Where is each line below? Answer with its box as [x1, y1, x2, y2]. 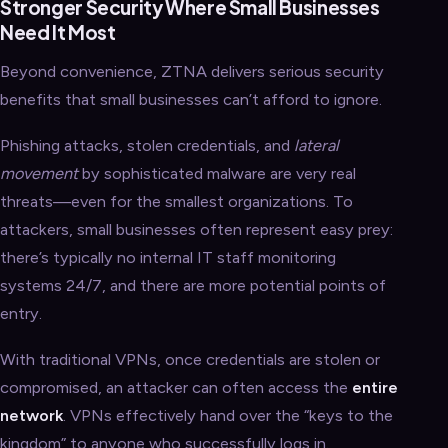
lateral [294, 135, 339, 156]
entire [352, 377, 398, 398]
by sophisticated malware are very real [78, 163, 356, 184]
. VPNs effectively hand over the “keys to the [63, 405, 393, 426]
